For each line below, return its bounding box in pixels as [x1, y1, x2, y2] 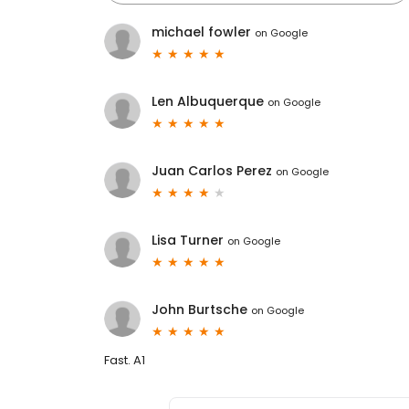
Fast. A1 [104, 351, 145, 370]
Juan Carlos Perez [152, 162, 272, 181]
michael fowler [152, 23, 251, 42]
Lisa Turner [152, 231, 224, 250]
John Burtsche [152, 300, 247, 320]
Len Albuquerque [152, 92, 264, 111]
